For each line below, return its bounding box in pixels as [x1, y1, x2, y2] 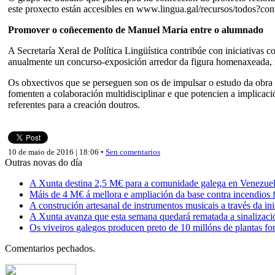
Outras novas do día [5, 157, 82, 168]
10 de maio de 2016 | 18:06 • [8, 147, 106, 157]
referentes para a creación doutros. [8, 99, 140, 110]
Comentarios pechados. [5, 242, 95, 254]
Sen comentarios [106, 147, 160, 157]
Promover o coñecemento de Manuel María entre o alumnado [8, 24, 263, 35]
